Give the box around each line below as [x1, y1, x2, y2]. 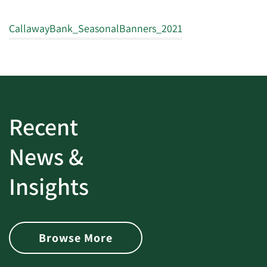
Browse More [39, 230, 113, 246]
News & [9, 141, 83, 172]
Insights [9, 170, 89, 201]
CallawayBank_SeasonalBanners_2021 [9, 21, 182, 35]
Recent [9, 111, 78, 142]
